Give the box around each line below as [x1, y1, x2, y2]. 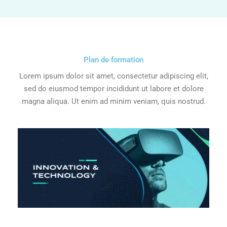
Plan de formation [84, 55, 143, 65]
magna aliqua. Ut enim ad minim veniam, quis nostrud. [21, 97, 206, 106]
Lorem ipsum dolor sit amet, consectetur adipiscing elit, [19, 71, 208, 81]
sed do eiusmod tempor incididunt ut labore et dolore [23, 84, 204, 94]
